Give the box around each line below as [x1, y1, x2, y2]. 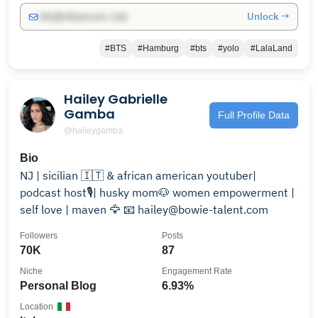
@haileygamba [64, 126, 123, 136]
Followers [20, 231, 57, 241]
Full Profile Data [218, 109, 290, 121]
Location [20, 302, 53, 312]
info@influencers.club [38, 11, 127, 22]
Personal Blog [20, 280, 97, 292]
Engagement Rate [162, 266, 232, 276]
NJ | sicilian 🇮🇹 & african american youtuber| [20, 168, 207, 182]
